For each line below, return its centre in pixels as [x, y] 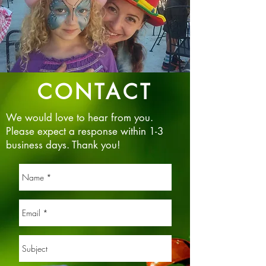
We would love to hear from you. [80, 118]
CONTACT [95, 92]
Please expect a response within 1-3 [85, 131]
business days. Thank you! [63, 145]
